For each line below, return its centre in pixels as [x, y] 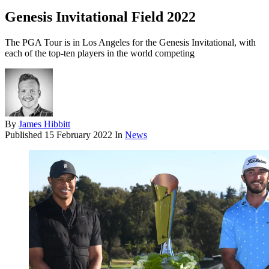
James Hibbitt [44, 124]
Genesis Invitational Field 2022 [100, 17]
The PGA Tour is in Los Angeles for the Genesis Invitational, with [130, 43]
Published [25, 135]
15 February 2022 [78, 135]
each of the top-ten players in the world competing [100, 53]
